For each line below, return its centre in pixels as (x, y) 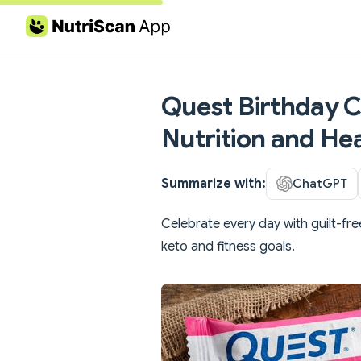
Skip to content (64, 27)
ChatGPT (320, 183)
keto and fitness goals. (228, 246)
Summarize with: (214, 183)
